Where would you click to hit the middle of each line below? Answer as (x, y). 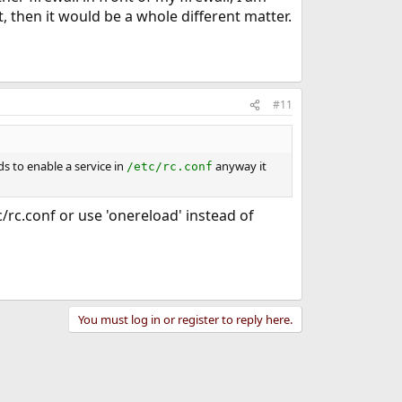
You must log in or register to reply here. (185, 319)
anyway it (239, 166)
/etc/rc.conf (169, 167)
